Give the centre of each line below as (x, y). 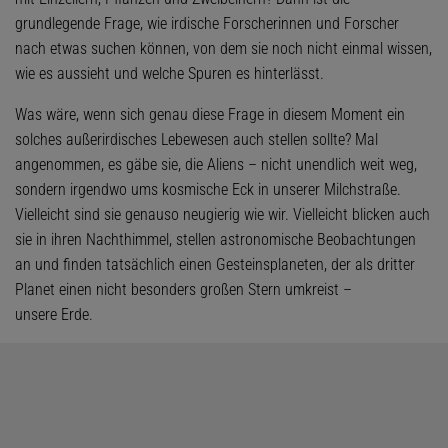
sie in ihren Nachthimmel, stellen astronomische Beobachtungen (215, 239)
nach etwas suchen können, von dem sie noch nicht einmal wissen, (223, 48)
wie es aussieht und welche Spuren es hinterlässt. (169, 73)
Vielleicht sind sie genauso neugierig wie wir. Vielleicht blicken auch (222, 214)
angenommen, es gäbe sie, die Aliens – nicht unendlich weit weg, (216, 164)
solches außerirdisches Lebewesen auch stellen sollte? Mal (196, 139)
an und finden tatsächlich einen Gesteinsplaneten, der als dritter (215, 264)
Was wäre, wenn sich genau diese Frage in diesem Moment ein (210, 114)
